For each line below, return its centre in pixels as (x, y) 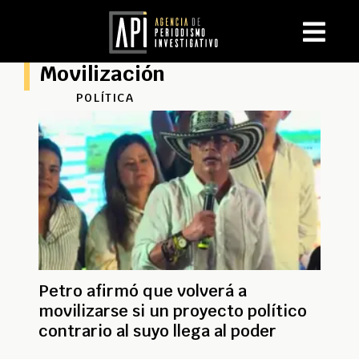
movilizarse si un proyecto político (173, 311)
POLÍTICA (105, 98)
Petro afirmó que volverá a (143, 290)
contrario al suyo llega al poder (157, 331)
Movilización (103, 74)
